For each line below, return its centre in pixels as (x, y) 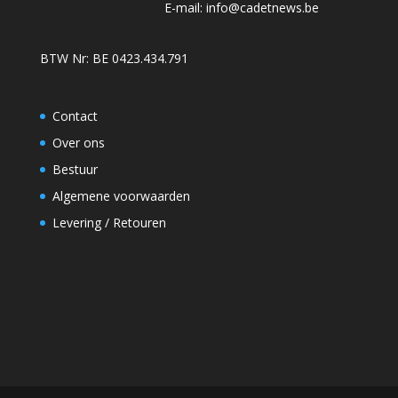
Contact (75, 115)
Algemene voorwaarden (121, 195)
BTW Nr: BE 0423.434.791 (114, 59)
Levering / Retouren (109, 222)
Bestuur (75, 169)
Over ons (78, 142)
